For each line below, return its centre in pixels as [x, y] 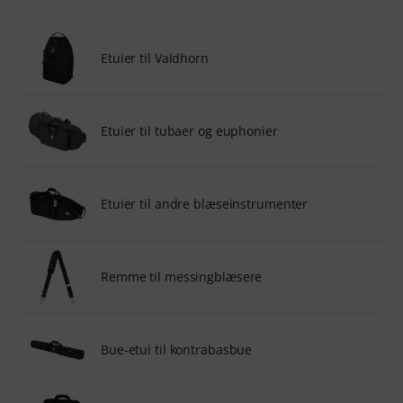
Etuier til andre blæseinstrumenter [205, 203]
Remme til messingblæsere [182, 276]
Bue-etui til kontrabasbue [177, 349]
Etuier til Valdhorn [155, 58]
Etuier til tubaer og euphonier [189, 130]
